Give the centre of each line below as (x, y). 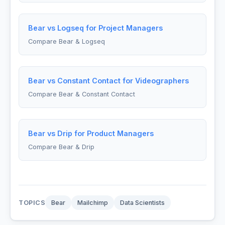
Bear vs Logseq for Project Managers (95, 28)
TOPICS (32, 202)
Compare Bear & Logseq (66, 42)
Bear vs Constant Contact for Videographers (108, 81)
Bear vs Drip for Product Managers (91, 133)
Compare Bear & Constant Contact (81, 94)
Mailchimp (93, 202)
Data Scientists (143, 202)
